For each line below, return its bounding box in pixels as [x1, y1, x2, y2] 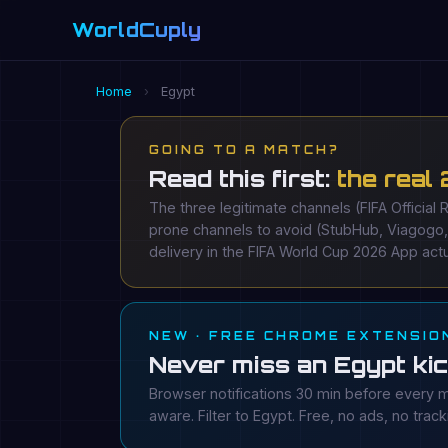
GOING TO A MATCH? [149, 143, 340, 157]
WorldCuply [72, 17, 201, 42]
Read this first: [149, 164, 337, 192]
